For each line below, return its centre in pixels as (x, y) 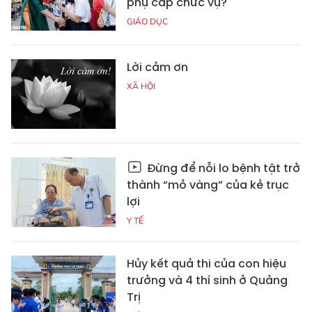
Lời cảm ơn (157, 67)
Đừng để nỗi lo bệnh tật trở (222, 168)
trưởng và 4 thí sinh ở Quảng (207, 280)
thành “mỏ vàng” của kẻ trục (208, 185)
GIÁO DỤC (147, 21)
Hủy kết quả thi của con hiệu (206, 263)
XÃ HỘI (141, 86)
